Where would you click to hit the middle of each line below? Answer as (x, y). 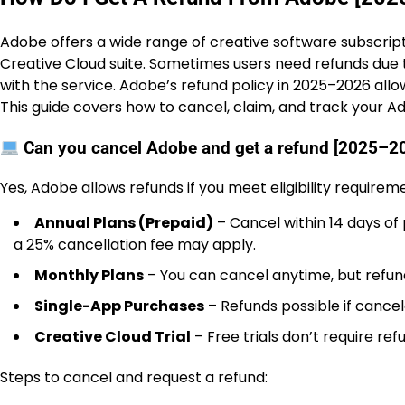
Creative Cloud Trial (113, 337)
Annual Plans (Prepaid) (124, 223)
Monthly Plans (89, 276)
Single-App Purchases (119, 306)
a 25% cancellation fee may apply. (135, 245)
